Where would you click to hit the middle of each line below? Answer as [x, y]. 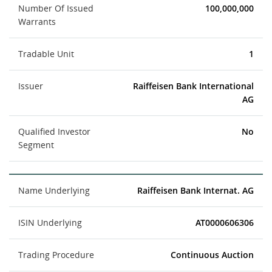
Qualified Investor [54, 131]
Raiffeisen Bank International [193, 86]
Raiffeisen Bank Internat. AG [195, 190]
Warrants [37, 22]
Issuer [31, 86]
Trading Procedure [56, 255]
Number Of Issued [56, 8]
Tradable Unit [46, 54]
